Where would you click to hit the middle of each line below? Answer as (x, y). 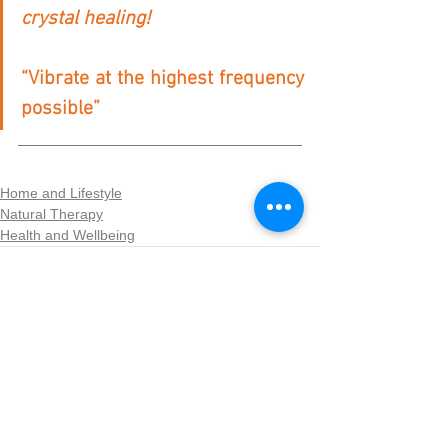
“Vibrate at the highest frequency (162, 78)
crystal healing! (85, 18)
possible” (60, 108)
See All (298, 392)
